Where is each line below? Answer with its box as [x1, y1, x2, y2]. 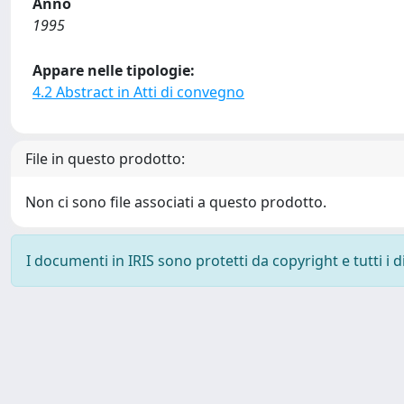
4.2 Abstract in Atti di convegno [32, 82, 244, 102]
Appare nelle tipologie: [32, 60, 195, 80]
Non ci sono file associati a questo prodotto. [25, 192, 326, 212]
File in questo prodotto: [25, 149, 185, 169]
